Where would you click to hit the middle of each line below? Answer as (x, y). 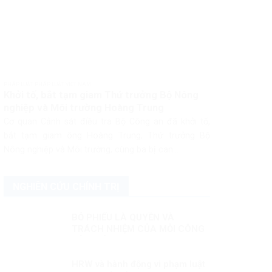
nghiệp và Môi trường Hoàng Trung (83, 107)
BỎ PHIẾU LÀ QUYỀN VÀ (123, 217)
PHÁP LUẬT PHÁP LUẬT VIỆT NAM (47, 85)
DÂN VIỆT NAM (104, 240)
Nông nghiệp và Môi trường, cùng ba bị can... (91, 150)
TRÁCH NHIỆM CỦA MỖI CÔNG (138, 229)
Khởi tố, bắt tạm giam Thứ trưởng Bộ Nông (101, 95)
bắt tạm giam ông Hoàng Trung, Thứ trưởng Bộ (107, 136)
